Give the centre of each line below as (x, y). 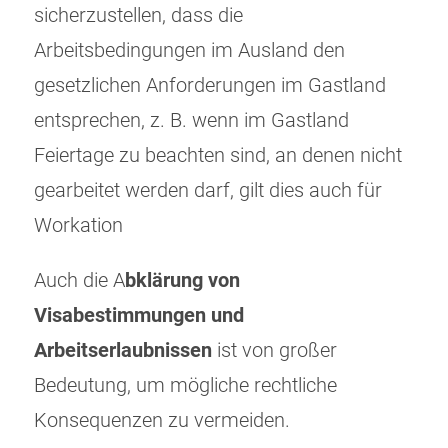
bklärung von (182, 281)
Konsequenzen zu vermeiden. (162, 421)
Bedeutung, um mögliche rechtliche (185, 386)
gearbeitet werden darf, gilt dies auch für (208, 191)
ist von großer (277, 351)
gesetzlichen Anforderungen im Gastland (210, 86)
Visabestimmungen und (139, 316)
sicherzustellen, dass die (138, 16)
